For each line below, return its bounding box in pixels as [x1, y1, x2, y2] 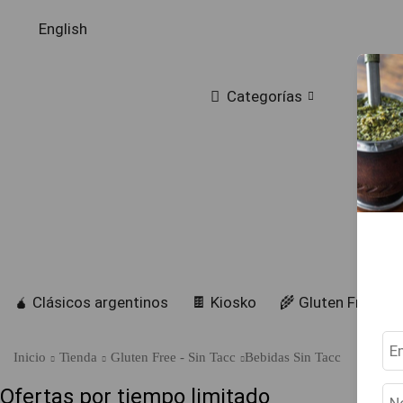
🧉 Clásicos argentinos [13, 292, 168, 311]
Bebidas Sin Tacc [245, 350, 342, 365]
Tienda [59, 350, 98, 365]
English [39, 20, 87, 38]
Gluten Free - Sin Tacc [111, 350, 237, 365]
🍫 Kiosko [192, 292, 256, 311]
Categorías [227, 87, 303, 105]
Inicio [13, 350, 47, 365]
